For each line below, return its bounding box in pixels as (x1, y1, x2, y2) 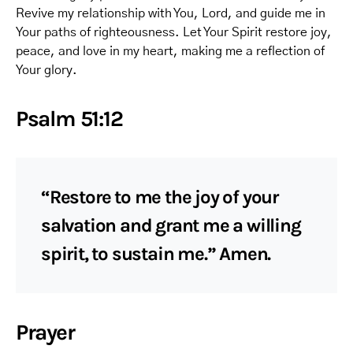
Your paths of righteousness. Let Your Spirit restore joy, (16, 26, 332, 39)
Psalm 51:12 (16, 106, 123, 132)
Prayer (16, 319, 75, 345)
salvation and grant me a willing (41, 214, 301, 236)
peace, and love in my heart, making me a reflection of (16, 45, 325, 58)
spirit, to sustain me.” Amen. (41, 243, 271, 265)
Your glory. (16, 64, 77, 76)
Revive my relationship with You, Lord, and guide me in (16, 7, 325, 20)
